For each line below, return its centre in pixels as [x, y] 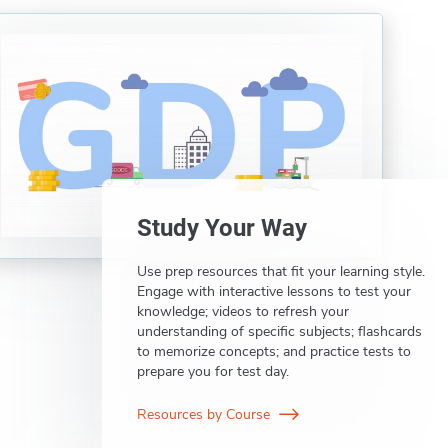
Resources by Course [206, 414]
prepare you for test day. [213, 371]
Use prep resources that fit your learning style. [281, 271]
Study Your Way [222, 227]
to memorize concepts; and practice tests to [274, 351]
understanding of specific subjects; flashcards [280, 331]
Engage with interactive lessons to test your [274, 291]
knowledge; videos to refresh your [243, 311]
